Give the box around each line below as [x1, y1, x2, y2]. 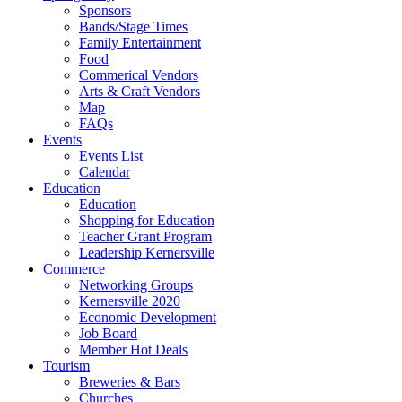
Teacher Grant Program [79, 229, 212, 244]
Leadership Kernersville [79, 245, 214, 260]
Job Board [79, 326, 137, 341]
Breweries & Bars [79, 374, 180, 389]
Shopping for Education [79, 213, 214, 228]
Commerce [43, 261, 105, 276]
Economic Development [79, 310, 216, 325]
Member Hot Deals [79, 342, 188, 357]
